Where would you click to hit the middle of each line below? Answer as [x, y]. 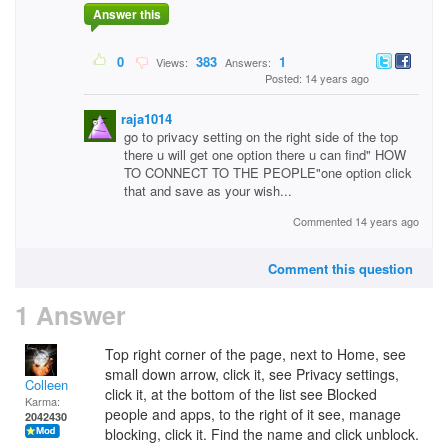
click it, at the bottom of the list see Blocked [241, 394]
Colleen [46, 384]
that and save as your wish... [208, 190]
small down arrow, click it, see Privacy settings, [252, 374]
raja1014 [146, 118]
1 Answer [70, 315]
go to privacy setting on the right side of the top [261, 136]
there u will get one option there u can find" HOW [265, 154]
